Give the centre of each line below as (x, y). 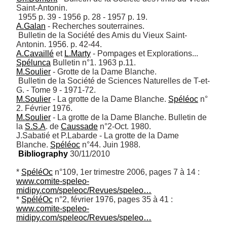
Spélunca (33, 62)
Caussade (79, 126)
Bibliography (43, 154)
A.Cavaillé (35, 53)
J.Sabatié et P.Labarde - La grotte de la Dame (98, 135)
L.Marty (78, 53)
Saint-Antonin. (43, 8)
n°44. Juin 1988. (110, 144)
